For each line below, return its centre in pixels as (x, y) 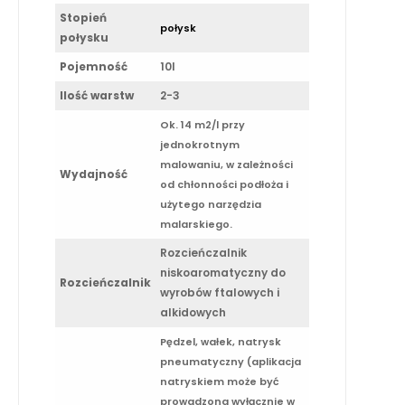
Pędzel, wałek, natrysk (221, 341)
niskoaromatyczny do (223, 272)
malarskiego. (196, 224)
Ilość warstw (97, 95)
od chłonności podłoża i (224, 184)
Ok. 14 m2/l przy (202, 124)
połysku (84, 37)
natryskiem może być (220, 381)
